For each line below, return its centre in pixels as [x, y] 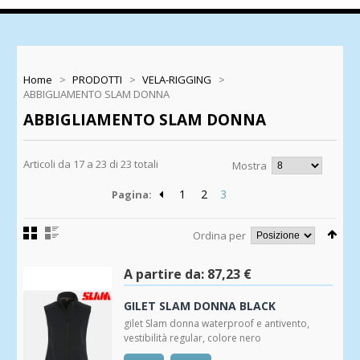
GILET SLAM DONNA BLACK [200, 306]
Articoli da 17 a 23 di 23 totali [91, 164]
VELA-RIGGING [177, 80]
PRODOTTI [97, 80]
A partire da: [164, 274]
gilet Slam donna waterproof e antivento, [217, 323]
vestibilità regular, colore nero [192, 338]
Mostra [250, 166]
